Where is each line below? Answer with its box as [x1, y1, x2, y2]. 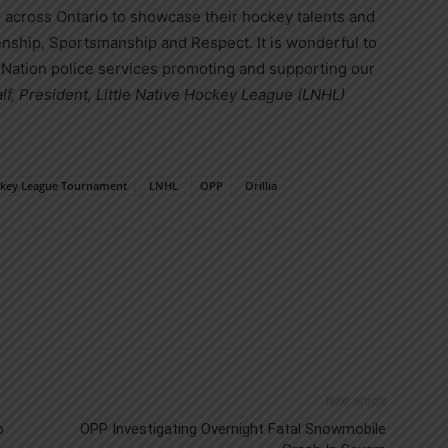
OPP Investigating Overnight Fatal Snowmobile [80, 420, 386, 438]
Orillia [245, 178, 277, 193]
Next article [326, 394, 386, 408]
